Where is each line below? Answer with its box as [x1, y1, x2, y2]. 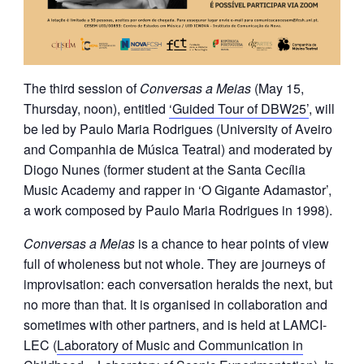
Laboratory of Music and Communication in [57, 336, 303, 355]
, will [309, 99, 335, 119]
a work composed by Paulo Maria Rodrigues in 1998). [24, 201, 332, 220]
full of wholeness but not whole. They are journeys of [24, 254, 325, 274]
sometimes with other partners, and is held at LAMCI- [24, 315, 327, 335]
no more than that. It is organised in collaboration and [24, 295, 327, 314]
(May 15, [251, 79, 304, 98]
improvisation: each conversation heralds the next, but [24, 275, 332, 294]
